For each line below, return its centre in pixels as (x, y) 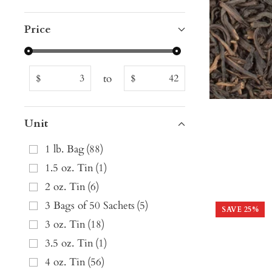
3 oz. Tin (65, 225)
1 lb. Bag (65, 149)
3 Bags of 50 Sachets (90, 206)
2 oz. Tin (65, 187)
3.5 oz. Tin (69, 243)
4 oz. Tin (65, 262)
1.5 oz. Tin (69, 168)
